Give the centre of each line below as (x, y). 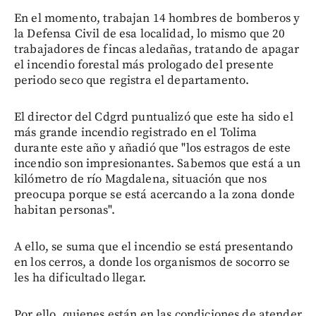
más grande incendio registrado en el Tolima (136, 132)
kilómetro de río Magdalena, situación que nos (140, 179)
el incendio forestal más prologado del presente (144, 65)
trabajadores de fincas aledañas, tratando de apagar (157, 49)
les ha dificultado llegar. (80, 278)
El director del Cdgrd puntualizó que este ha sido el (154, 117)
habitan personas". (65, 210)
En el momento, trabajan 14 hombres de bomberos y (157, 18)
